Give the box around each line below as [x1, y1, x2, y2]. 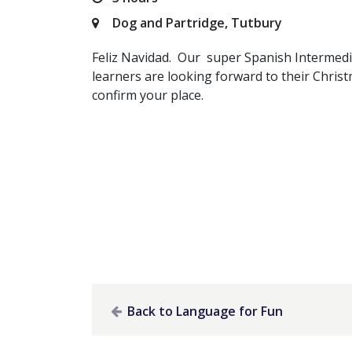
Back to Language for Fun [124, 302, 283, 320]
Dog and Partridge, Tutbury [109, 14, 282, 31]
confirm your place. [92, 86, 203, 104]
